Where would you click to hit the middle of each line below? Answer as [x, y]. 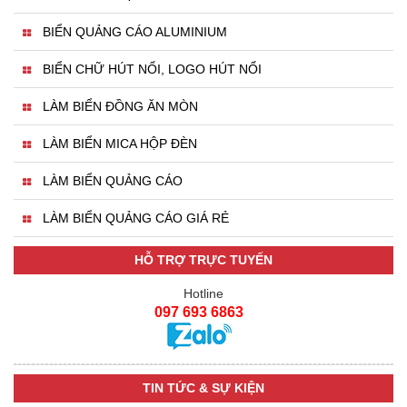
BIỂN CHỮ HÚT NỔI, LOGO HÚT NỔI [152, 69]
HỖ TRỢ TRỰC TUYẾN [203, 260]
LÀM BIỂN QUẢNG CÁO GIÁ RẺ [136, 218]
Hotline [203, 294]
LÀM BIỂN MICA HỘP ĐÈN [120, 144]
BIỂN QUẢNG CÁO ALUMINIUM [135, 32]
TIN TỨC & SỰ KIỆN [203, 388]
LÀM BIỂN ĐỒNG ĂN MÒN [120, 107]
